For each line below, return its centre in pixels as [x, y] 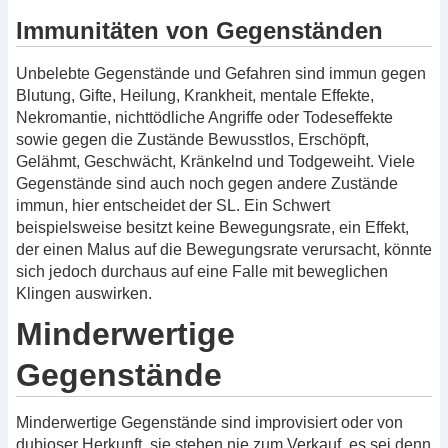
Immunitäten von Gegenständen [199, 30]
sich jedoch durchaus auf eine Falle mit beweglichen [202, 271]
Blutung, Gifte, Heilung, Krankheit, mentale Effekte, [195, 95]
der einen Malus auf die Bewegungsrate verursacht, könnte [224, 249]
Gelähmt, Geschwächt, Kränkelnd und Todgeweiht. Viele [215, 161]
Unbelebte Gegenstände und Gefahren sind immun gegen [221, 73]
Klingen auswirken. [84, 293]
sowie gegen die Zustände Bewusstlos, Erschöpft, [192, 139]
